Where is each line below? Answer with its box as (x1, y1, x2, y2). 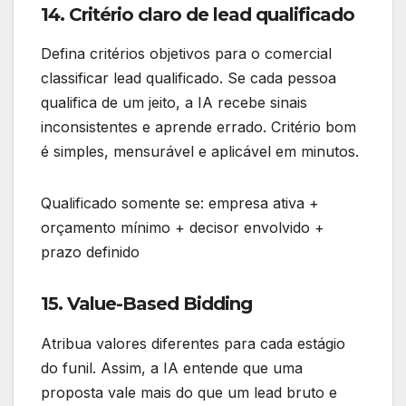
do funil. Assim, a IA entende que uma (41, 359, 303, 378)
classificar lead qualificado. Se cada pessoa (41, 69, 336, 88)
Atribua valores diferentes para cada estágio (41, 334, 345, 353)
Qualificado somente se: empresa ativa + (41, 194, 319, 213)
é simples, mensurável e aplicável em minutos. (41, 142, 359, 161)
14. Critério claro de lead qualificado (41, 3, 354, 25)
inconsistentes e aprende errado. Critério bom (41, 118, 356, 137)
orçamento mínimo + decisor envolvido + (41, 218, 324, 237)
